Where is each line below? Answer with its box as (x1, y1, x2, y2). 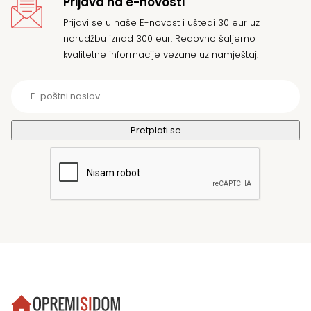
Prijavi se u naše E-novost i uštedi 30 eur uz (63, 16, 260, 30)
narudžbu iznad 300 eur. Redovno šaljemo (63, 32, 255, 46)
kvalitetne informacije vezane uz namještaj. (63, 48, 258, 62)
